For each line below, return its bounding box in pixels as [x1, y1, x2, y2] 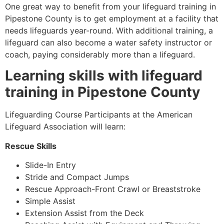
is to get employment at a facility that [72, 13, 218, 24]
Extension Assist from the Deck [25, 208, 144, 218]
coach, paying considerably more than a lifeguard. [5, 49, 195, 60]
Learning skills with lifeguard [5, 67, 202, 84]
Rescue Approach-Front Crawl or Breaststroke [25, 184, 200, 194]
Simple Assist [25, 196, 75, 206]
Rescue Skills [5, 140, 56, 151]
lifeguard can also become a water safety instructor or [5, 37, 212, 48]
